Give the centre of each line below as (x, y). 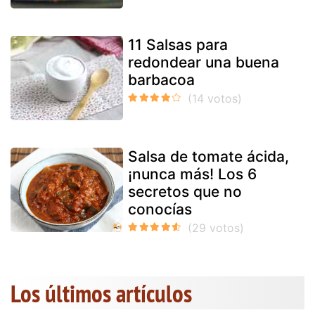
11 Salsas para (178, 44)
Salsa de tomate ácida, (208, 156)
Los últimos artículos (101, 293)
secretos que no (185, 191)
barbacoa (161, 79)
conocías (160, 209)
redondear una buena (204, 62)
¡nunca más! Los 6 (192, 174)
